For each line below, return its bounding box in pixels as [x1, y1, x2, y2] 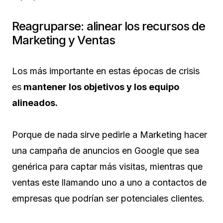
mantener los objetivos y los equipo [21, 81, 179, 92]
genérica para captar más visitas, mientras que [12, 161, 203, 172]
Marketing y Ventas [12, 32, 115, 47]
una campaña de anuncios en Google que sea [12, 145, 199, 156]
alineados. [12, 97, 58, 108]
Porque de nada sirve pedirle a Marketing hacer [12, 129, 207, 140]
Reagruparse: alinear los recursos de [12, 18, 206, 33]
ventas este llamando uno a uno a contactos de [12, 177, 207, 188]
